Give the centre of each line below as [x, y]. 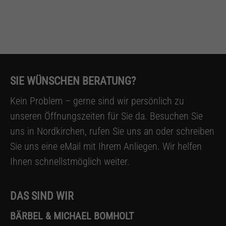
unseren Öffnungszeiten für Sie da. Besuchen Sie [106, 116]
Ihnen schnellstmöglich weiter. [70, 161]
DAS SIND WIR [42, 196]
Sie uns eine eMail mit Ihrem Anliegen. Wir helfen [106, 146]
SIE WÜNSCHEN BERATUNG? [73, 81]
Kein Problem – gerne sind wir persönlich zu [97, 101]
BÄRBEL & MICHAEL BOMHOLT [72, 216]
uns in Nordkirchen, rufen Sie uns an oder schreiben [112, 131]
